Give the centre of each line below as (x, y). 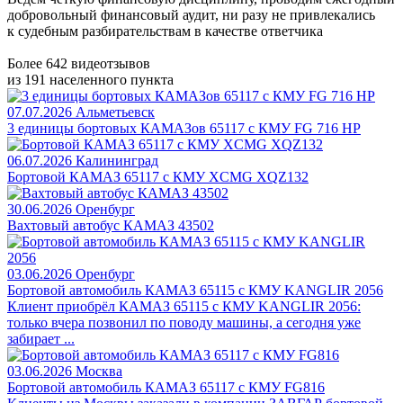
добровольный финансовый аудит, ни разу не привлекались (191, 15)
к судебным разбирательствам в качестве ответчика (165, 31)
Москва (99, 372)
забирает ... (41, 339)
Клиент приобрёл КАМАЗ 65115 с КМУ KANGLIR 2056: (184, 307)
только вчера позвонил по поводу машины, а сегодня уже (184, 323)
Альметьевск (115, 112)
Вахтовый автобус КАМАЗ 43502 (111, 226)
